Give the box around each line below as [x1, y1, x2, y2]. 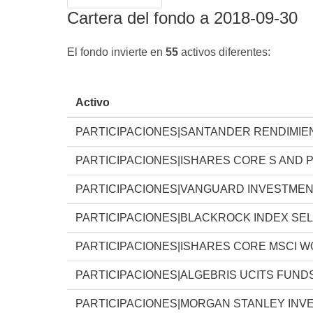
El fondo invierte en [67, 45, 166, 58]
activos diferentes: [178, 45, 270, 58]
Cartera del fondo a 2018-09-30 [67, 8, 298, 27]
